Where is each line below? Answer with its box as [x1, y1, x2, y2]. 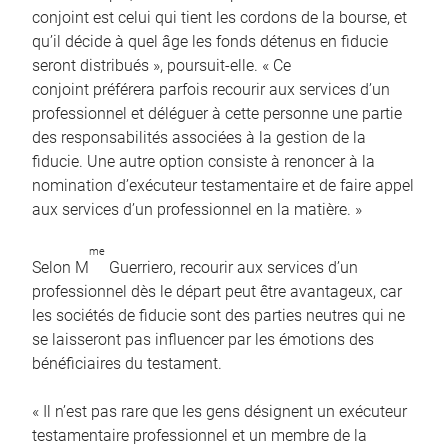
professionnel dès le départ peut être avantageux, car [32, 282, 402, 302]
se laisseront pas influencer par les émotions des [32, 330, 374, 350]
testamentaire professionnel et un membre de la [32, 426, 367, 446]
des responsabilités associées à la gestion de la [32, 128, 366, 148]
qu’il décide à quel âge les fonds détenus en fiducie [32, 32, 388, 52]
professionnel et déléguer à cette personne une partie [32, 104, 402, 124]
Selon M [32, 258, 89, 278]
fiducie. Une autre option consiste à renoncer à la [32, 152, 375, 172]
